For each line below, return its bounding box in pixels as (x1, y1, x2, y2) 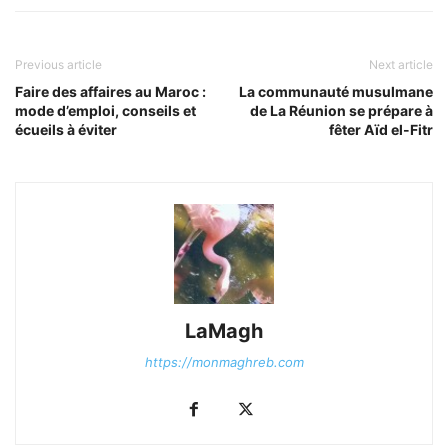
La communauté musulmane (239, 83, 433, 101)
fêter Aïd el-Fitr (329, 121, 433, 139)
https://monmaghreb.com (144, 354, 304, 371)
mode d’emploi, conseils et (15, 102, 196, 120)
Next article (369, 57, 433, 73)
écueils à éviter (15, 121, 117, 139)
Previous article (15, 57, 102, 73)
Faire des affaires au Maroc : (15, 83, 206, 101)
